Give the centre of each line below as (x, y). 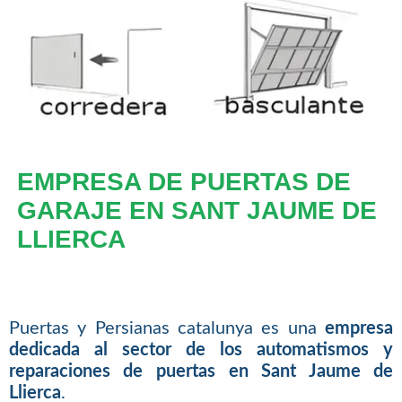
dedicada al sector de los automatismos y (201, 350)
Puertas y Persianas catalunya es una (167, 329)
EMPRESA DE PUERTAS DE (184, 181)
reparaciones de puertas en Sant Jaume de (201, 372)
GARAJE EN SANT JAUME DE (197, 210)
